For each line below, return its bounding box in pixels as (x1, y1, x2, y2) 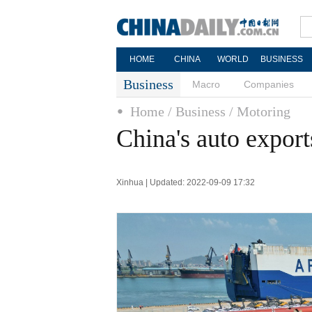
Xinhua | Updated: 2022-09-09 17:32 (116, 178, 255, 187)
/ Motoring (229, 104, 290, 119)
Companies (244, 79, 294, 90)
